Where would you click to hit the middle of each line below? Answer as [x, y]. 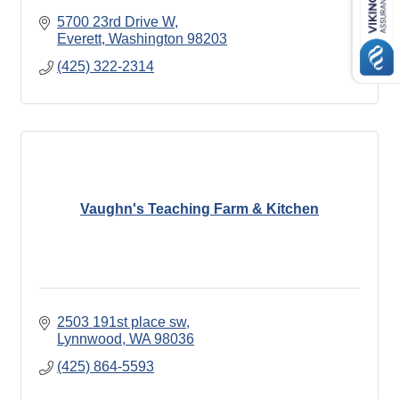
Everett [79, 38]
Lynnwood [90, 338]
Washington [146, 38]
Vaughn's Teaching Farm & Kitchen [199, 209]
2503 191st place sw [122, 322]
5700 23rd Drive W [116, 21]
